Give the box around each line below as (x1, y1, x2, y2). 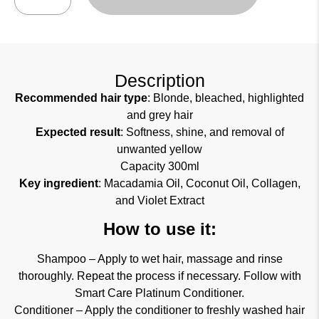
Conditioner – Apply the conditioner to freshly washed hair (14, 304, 305, 317)
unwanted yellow (117, 142, 202, 155)
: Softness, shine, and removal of (120, 125, 284, 138)
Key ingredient (19, 177, 98, 189)
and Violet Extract (115, 194, 204, 206)
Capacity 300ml (120, 159, 199, 172)
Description (114, 70, 205, 90)
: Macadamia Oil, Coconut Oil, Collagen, (98, 177, 300, 189)
